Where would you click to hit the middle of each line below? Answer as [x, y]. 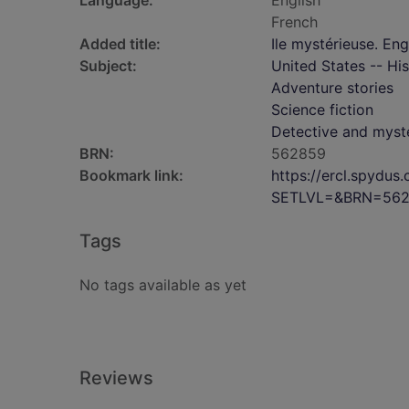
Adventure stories [332, 88]
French [294, 22]
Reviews [116, 378]
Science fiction [322, 110]
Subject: [108, 66]
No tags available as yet [163, 285]
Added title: [120, 44]
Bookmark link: [131, 175]
